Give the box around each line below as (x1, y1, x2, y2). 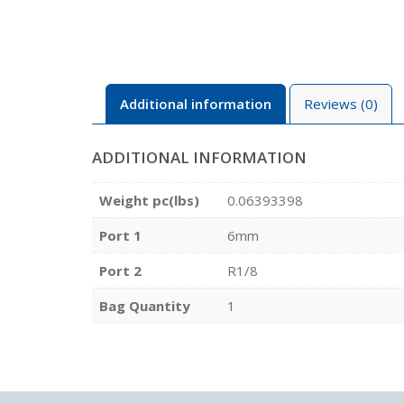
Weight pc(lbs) (99, 190, 199, 209)
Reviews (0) (304, 95, 378, 113)
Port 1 (99, 225, 142, 244)
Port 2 (99, 261, 142, 280)
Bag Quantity (99, 296, 190, 315)
